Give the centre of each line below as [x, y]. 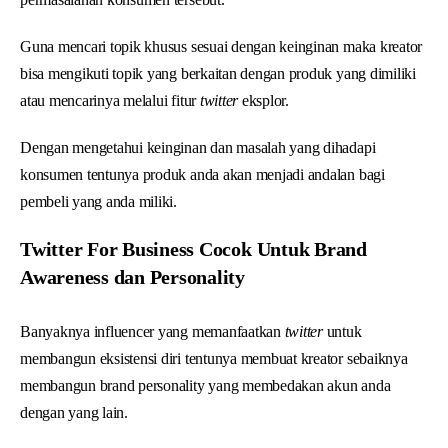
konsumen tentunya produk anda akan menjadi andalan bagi [202, 174]
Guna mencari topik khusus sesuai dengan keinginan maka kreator [221, 46]
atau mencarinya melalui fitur [108, 100]
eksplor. [263, 100]
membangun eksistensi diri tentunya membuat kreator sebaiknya [214, 358]
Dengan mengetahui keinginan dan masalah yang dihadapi [198, 147]
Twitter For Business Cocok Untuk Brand [193, 248]
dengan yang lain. [74, 412]
